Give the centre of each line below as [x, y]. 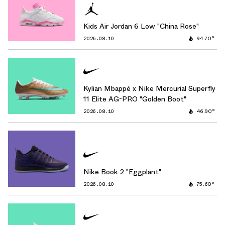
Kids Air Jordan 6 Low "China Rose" [141, 26]
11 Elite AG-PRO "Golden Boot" [135, 99]
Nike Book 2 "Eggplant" [123, 172]
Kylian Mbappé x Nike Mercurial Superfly [150, 89]
